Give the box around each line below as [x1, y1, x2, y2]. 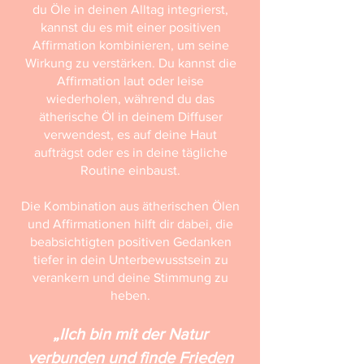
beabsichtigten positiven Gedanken [29, 235, 232, 249]
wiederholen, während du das [46, 92, 214, 106]
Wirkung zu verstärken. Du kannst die [24, 56, 236, 70]
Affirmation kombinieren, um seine [32, 38, 229, 52]
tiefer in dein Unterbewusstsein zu [32, 253, 228, 266]
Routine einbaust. [80, 163, 180, 177]
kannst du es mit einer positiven [40, 20, 221, 34]
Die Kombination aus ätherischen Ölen [21, 199, 240, 213]
